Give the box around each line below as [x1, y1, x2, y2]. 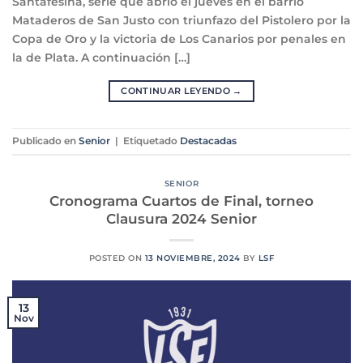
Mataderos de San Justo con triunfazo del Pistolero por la [12, 12, 351, 28]
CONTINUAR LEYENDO [121, 85, 233, 96]
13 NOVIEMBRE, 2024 [144, 252, 241, 263]
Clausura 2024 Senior [106, 210, 257, 228]
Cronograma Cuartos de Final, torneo [49, 192, 314, 210]
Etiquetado [123, 135, 180, 147]
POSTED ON [88, 252, 145, 263]
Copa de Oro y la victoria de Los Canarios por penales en [12, 31, 346, 46]
